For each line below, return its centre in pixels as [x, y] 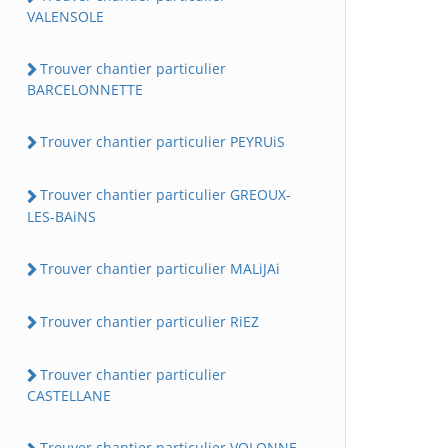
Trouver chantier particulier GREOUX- [165, 195]
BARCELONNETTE [85, 90]
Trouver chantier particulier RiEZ [149, 321]
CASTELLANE [69, 396]
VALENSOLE [65, 16]
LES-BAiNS [61, 216]
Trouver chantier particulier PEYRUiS [162, 142]
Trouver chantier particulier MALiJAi [160, 268]
